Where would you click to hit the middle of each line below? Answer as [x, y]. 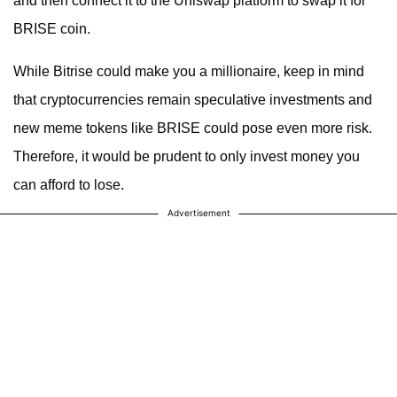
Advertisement [198, 213]
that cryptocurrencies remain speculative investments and [193, 100]
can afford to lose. [69, 185]
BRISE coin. [52, 29]
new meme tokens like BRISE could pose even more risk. [193, 128]
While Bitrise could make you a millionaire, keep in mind [189, 72]
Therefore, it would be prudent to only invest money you [187, 157]
